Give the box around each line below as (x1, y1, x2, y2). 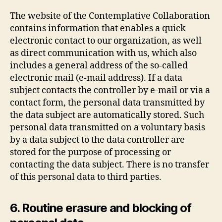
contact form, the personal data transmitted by (10, 97, 205, 109)
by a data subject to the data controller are (10, 134, 185, 146)
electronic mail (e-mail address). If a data (10, 72, 182, 84)
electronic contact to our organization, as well (10, 35, 202, 47)
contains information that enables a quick (10, 23, 186, 34)
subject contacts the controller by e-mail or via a (10, 85, 210, 96)
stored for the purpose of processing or (10, 147, 171, 158)
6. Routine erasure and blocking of (10, 201, 192, 215)
